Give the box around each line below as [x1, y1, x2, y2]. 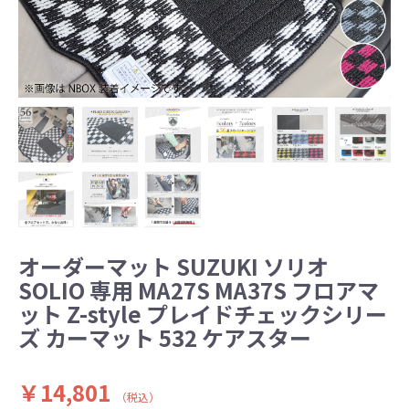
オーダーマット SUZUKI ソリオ [18, 250, 329, 283]
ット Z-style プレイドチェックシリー [18, 298, 387, 330]
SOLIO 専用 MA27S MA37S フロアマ [18, 274, 379, 307]
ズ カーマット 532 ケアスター [18, 321, 311, 354]
